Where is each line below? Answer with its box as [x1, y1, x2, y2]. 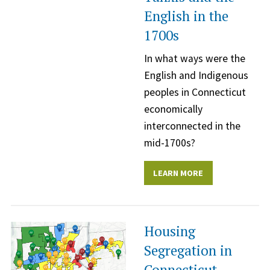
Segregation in [144, 240, 232, 260]
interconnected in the [144, 119, 240, 133]
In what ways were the [144, 51, 245, 65]
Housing [144, 221, 195, 240]
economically [144, 102, 202, 116]
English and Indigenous [144, 68, 248, 82]
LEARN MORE [153, 167, 204, 178]
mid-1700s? [144, 136, 195, 149]
